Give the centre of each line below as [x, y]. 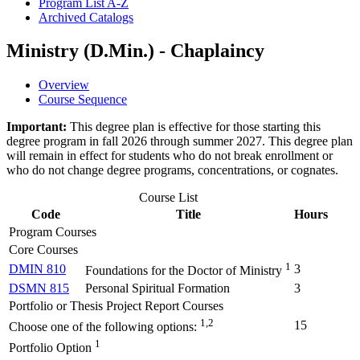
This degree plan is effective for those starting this [195, 127]
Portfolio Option [50, 348]
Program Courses [53, 232]
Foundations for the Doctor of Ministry [185, 271]
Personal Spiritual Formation [157, 288]
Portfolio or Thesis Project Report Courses [116, 306]
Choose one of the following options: [103, 327]
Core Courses [43, 250]
